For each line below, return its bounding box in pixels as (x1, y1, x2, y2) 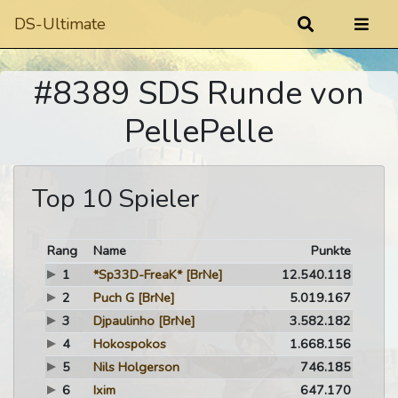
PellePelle (124, 110, 274, 154)
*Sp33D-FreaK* (92, 266, 182, 283)
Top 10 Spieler (32, 181, 199, 216)
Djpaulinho (92, 312, 155, 330)
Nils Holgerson (92, 358, 179, 376)
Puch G (92, 289, 134, 306)
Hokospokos (92, 335, 166, 353)
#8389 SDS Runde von (34, 72, 364, 115)
